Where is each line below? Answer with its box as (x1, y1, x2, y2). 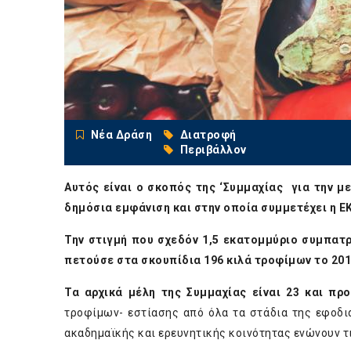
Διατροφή (179, 128, 237, 141)
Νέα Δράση (90, 128, 152, 141)
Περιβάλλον (179, 143, 247, 156)
